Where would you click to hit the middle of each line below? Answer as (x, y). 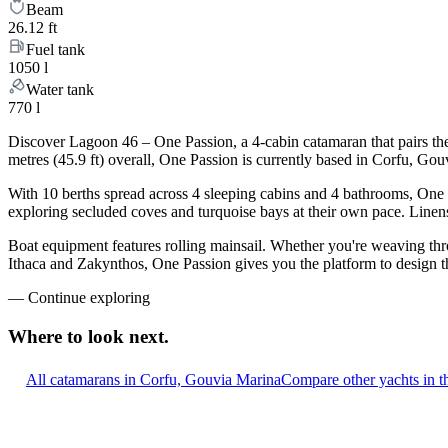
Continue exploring (89, 298)
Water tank (60, 90)
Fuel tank (55, 50)
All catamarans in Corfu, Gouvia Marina (153, 379)
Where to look (66, 337)
